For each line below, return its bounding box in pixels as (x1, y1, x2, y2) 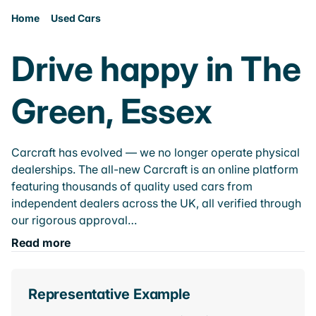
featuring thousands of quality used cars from (11, 179, 253, 193)
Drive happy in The (11, 48, 301, 90)
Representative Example (28, 286, 190, 303)
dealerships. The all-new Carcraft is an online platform (11, 162, 298, 176)
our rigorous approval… (11, 213, 137, 227)
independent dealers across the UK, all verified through (11, 196, 301, 210)
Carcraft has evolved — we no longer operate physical (11, 145, 300, 159)
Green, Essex (11, 90, 212, 132)
